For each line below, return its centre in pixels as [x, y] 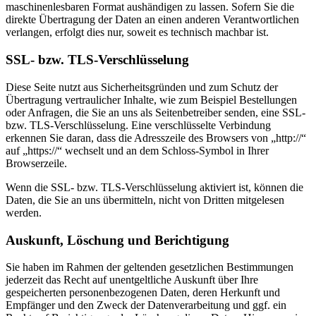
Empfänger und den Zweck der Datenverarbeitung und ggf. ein [146, 305]
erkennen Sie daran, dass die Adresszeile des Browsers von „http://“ [156, 138]
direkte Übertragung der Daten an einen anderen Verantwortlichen [152, 20]
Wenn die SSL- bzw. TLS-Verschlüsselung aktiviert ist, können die [154, 187]
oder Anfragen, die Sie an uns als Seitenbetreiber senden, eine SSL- [156, 112]
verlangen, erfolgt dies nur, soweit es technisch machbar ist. [137, 32]
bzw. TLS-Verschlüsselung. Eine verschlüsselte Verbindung [138, 125]
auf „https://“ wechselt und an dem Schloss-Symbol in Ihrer [137, 150]
